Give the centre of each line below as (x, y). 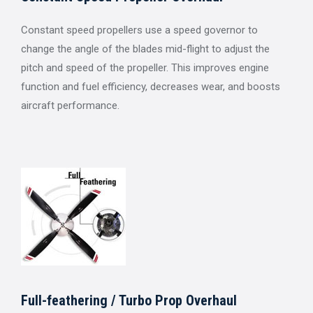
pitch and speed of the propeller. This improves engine (145, 67)
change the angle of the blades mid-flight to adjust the (145, 49)
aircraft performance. (70, 105)
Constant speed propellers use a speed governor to (139, 30)
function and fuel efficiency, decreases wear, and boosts (151, 86)
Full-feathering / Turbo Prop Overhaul (129, 300)
